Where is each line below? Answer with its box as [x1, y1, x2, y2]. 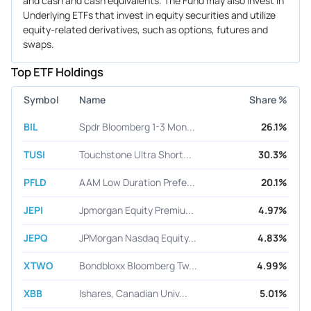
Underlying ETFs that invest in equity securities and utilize [23, 8, 276, 22]
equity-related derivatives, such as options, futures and [23, 22, 268, 36]
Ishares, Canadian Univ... [79, 287, 187, 301]
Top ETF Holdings [11, 63, 103, 80]
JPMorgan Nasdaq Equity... [79, 231, 196, 245]
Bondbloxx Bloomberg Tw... [79, 259, 197, 273]
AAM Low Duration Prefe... [79, 176, 195, 190]
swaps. [23, 37, 54, 51]
